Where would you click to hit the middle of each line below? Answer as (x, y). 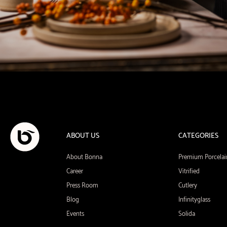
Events (75, 214)
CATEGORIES (198, 136)
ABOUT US (83, 136)
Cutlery (187, 186)
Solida (186, 214)
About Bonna (84, 157)
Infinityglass (194, 200)
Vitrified (189, 172)
